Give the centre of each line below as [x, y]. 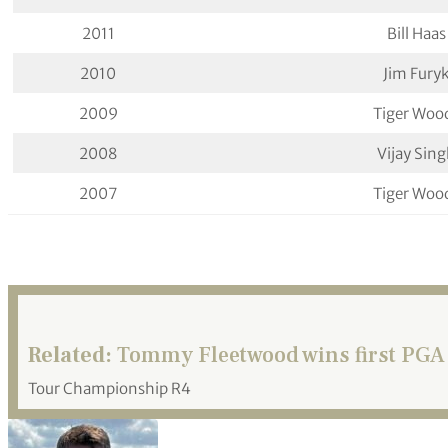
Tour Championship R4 [109, 388]
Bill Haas [416, 34]
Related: [70, 354]
